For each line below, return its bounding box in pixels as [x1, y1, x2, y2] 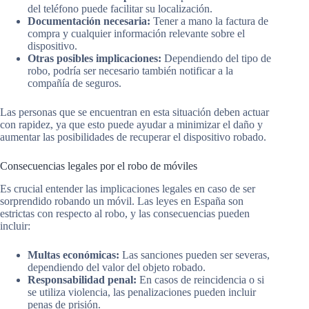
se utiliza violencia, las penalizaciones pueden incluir [28, 286, 256, 298]
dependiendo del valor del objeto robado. [28, 261, 206, 273]
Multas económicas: [28, 248, 119, 261]
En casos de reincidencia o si [137, 273, 264, 286]
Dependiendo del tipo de [161, 52, 271, 64]
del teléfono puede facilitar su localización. [28, 2, 212, 14]
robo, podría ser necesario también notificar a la [28, 64, 233, 77]
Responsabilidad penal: [28, 273, 137, 286]
